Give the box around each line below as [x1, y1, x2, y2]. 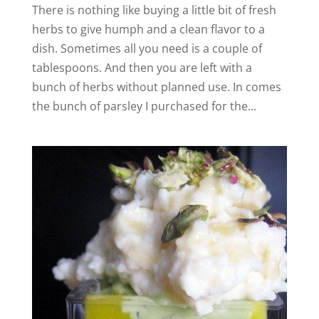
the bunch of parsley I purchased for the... [31, 98, 256, 115]
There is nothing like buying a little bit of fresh [31, 2, 276, 19]
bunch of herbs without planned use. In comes [31, 79, 281, 95]
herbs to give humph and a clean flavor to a [31, 21, 265, 38]
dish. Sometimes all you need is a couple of [31, 41, 262, 57]
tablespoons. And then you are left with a [31, 60, 252, 76]
